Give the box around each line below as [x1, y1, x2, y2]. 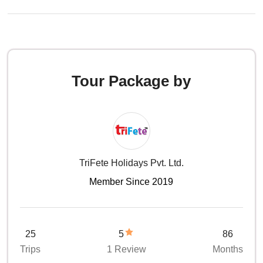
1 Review [106, 244, 146, 254]
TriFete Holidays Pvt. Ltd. [79, 158, 184, 168]
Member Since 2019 [89, 177, 174, 187]
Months [212, 244, 243, 254]
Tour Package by [72, 72, 191, 90]
